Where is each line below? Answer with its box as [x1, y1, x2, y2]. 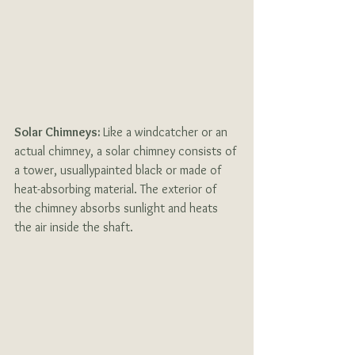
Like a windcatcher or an [103, 124, 231, 139]
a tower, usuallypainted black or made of [14, 162, 224, 177]
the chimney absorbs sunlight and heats [14, 200, 221, 216]
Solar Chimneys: [14, 124, 103, 139]
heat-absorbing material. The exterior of [14, 181, 219, 197]
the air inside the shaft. [14, 219, 136, 235]
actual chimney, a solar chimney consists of [14, 143, 239, 158]
